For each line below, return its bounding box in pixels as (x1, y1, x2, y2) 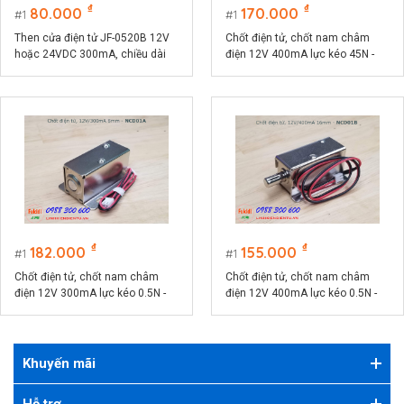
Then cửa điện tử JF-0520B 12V (14, 32, 170, 44)
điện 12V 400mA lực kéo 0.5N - (225, 287, 377, 299)
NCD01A (14, 303, 56, 316)
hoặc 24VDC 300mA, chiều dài (14, 48, 166, 60)
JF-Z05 (225, 64, 260, 77)
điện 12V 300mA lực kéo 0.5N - (14, 287, 166, 299)
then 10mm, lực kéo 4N (14, 64, 130, 77)
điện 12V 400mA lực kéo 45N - (225, 48, 374, 60)
